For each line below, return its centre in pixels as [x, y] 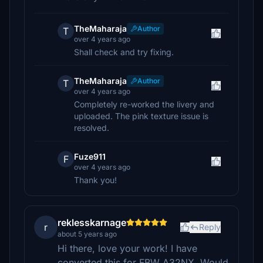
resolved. [92, 128]
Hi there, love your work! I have [127, 248]
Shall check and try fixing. [124, 52]
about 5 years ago [87, 234]
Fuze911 [90, 156]
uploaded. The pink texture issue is [141, 116]
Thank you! [95, 180]
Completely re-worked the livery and [144, 104]
